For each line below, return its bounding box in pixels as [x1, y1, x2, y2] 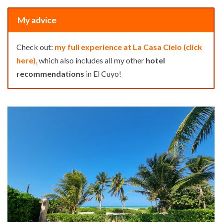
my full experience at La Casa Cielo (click [55, 42, 202, 52]
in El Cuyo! [84, 68, 121, 78]
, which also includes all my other [36, 55, 144, 65]
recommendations [16, 68, 84, 78]
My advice [17, 15, 56, 26]
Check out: [16, 42, 53, 52]
